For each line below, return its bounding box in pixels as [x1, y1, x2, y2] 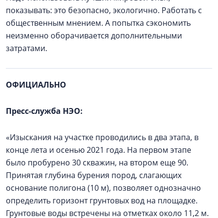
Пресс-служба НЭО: [6, 106, 87, 117]
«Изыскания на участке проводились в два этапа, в [6, 132, 199, 143]
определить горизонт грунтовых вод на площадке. [6, 195, 198, 206]
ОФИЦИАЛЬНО [6, 79, 66, 91]
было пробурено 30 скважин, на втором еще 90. [6, 157, 188, 168]
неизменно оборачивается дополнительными [6, 30, 182, 41]
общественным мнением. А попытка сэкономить [6, 18, 191, 29]
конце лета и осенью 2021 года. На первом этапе [6, 145, 191, 156]
